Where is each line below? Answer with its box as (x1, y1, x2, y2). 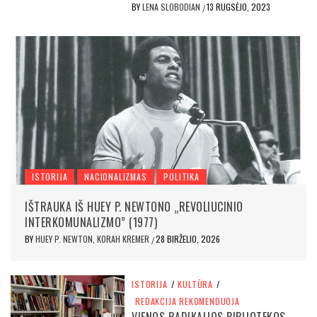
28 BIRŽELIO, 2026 (156, 233, 220, 246)
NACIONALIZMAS (84, 171, 147, 183)
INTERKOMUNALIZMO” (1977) (25, 214, 157, 231)
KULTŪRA (178, 278, 214, 291)
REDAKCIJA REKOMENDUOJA (135, 295, 240, 308)
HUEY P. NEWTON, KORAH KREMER (35, 233, 151, 246)
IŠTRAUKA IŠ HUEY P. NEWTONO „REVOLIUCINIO (25, 198, 243, 216)
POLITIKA (163, 171, 200, 183)
